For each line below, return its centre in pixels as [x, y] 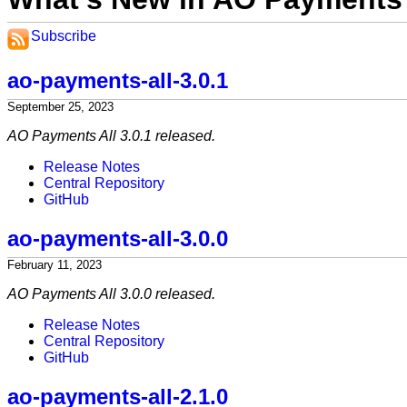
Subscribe [64, 36]
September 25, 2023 [60, 106]
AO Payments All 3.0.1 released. [111, 135]
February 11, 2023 [55, 264]
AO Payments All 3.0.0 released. [111, 293]
